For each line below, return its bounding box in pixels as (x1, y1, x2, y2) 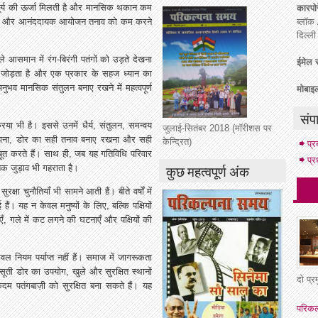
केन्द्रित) (163, 136, 192, 147)
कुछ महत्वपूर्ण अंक (166, 160, 249, 180)
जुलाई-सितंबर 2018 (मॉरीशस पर (163, 122, 272, 133)
